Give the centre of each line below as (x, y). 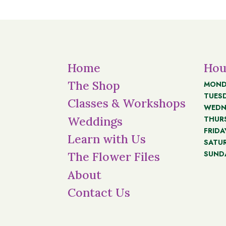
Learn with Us (107, 139)
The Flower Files (114, 157)
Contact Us (99, 193)
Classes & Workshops (127, 103)
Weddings (95, 121)
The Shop (94, 85)
